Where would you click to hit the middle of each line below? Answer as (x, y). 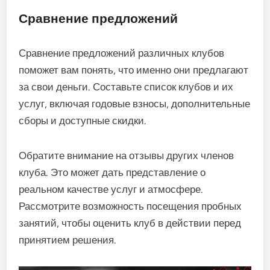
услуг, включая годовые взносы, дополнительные (135, 103)
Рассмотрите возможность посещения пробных (130, 206)
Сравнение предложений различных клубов (122, 53)
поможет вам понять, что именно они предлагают (134, 70)
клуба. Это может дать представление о (112, 172)
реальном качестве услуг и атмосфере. (111, 189)
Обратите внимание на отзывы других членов (127, 155)
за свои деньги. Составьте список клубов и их (126, 86)
